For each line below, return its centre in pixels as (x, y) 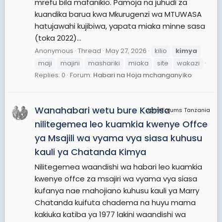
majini (70, 63)
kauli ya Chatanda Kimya (90, 152)
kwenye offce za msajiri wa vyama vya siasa (116, 178)
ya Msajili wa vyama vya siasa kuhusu (118, 138)
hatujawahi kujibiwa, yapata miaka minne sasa (120, 26)
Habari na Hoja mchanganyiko (142, 75)
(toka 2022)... (58, 38)
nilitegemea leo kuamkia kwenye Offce (121, 124)
